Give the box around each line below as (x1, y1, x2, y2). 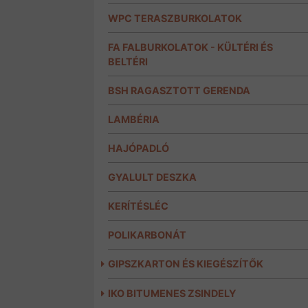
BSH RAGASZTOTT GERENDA (108, 85, 250, 97)
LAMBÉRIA (108, 113, 159, 126)
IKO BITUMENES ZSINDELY (108, 287, 236, 300)
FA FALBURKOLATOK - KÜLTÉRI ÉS (108, 41, 273, 54)
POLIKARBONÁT (108, 229, 186, 241)
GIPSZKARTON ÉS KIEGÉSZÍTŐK (108, 258, 263, 270)
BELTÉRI (108, 56, 148, 68)
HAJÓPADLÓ (108, 142, 169, 155)
